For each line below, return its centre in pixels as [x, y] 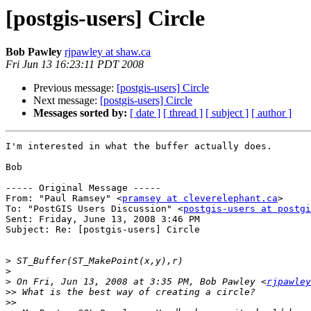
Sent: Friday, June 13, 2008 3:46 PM [103, 219]
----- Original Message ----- [86, 188]
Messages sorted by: [80, 113]
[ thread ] [183, 113]
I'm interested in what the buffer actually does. [139, 146]
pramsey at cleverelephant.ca [200, 199]
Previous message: [75, 88]
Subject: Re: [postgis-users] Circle [103, 230]
